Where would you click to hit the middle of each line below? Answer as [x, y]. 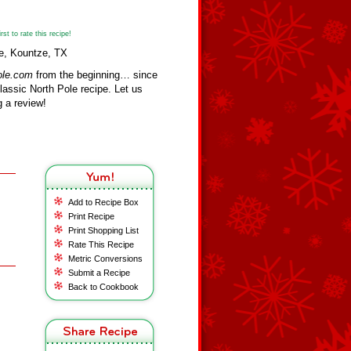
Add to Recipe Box [103, 202]
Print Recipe [91, 216]
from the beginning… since [95, 75]
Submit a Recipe [99, 273]
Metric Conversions [105, 259]
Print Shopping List [103, 230]
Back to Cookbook [103, 287]
